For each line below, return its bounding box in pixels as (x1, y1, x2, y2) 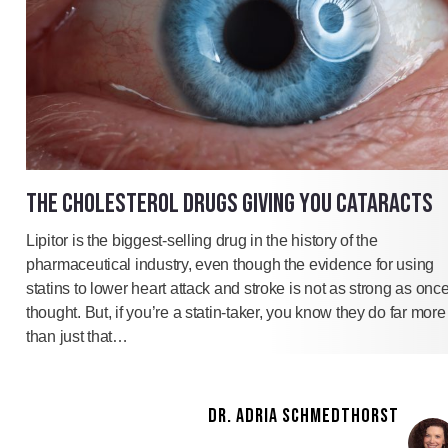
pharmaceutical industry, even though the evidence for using (26, 256, 435, 274)
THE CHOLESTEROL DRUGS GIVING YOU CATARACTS (26, 188, 433, 221)
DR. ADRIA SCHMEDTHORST (208, 404, 399, 429)
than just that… (26, 328, 128, 346)
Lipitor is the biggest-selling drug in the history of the (26, 232, 378, 250)
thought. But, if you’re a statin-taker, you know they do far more (26, 304, 446, 322)
